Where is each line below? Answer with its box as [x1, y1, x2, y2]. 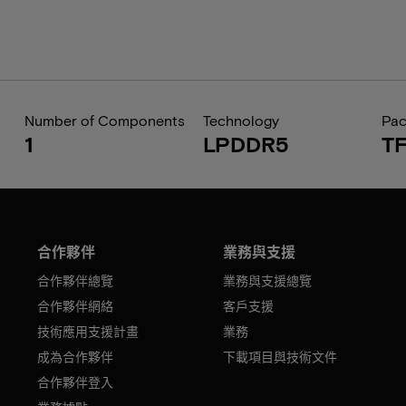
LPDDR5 [202, 130, 289, 157]
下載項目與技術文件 [222, 349, 337, 364]
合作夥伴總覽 [37, 273, 114, 288]
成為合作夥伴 [37, 349, 114, 364]
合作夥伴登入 [37, 374, 114, 390]
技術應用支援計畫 [37, 324, 140, 339]
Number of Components [24, 111, 185, 129]
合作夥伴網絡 [37, 298, 114, 314]
